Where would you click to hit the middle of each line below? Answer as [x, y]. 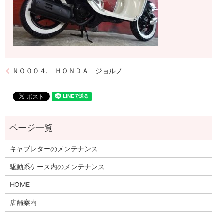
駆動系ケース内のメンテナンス [57, 167]
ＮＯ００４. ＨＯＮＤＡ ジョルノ [67, 71]
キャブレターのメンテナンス [54, 149]
